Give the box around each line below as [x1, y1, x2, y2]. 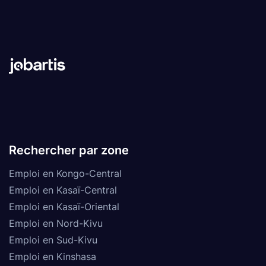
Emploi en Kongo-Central [9, 167, 122, 179]
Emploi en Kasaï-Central [9, 183, 117, 196]
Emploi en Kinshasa [9, 250, 96, 262]
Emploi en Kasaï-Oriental [9, 200, 119, 213]
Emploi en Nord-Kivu [9, 217, 103, 229]
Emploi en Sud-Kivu [9, 233, 97, 246]
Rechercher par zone [9, 142, 129, 157]
